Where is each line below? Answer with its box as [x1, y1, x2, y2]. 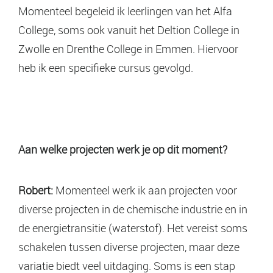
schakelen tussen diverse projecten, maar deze [18, 239, 239, 254]
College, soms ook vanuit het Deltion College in [18, 22, 239, 37]
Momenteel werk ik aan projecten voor [53, 182, 237, 197]
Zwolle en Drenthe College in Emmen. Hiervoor [18, 41, 238, 56]
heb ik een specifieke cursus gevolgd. [18, 60, 193, 75]
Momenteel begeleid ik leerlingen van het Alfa [18, 3, 232, 18]
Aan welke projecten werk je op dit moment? [18, 141, 227, 157]
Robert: [18, 182, 53, 197]
